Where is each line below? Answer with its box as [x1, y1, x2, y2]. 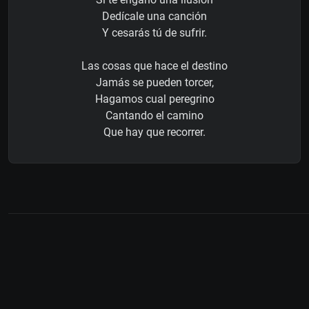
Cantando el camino [106, 109, 203, 123]
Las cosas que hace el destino [81, 59, 228, 73]
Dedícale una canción [102, 10, 207, 23]
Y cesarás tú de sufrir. [102, 26, 207, 40]
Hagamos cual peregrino [94, 92, 215, 106]
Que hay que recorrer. [103, 126, 206, 139]
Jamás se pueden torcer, [95, 76, 214, 90]
